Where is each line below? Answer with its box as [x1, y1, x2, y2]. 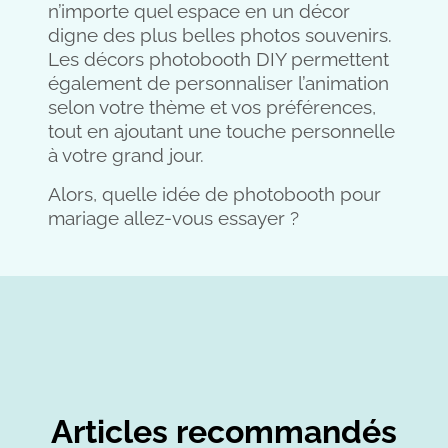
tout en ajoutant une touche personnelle [48, 120, 395, 143]
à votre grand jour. [48, 144, 204, 167]
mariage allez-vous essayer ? [48, 206, 299, 229]
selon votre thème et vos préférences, [48, 96, 376, 119]
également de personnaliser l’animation [48, 72, 389, 95]
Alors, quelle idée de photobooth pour [48, 182, 381, 205]
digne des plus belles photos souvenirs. [48, 24, 392, 47]
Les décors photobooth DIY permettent [48, 48, 389, 71]
